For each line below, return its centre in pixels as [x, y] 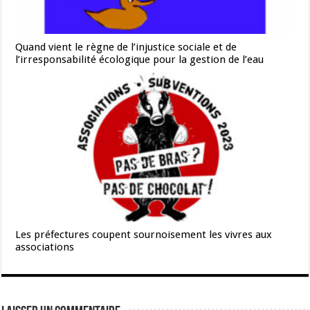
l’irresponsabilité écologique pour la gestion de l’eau [140, 60]
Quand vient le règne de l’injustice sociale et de [126, 47]
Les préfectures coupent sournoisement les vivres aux [144, 235]
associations [45, 247]
